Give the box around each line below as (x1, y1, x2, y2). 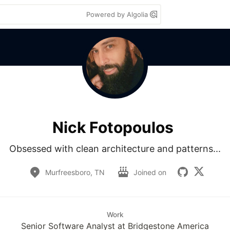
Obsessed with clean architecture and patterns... (9, 143, 221, 154)
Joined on (133, 167, 168, 177)
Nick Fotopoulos (52, 118, 174, 137)
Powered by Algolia (86, 10, 150, 18)
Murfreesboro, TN (45, 167, 105, 177)
